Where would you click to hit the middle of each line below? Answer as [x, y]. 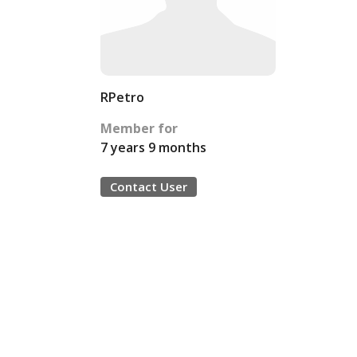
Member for [139, 128]
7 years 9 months [153, 147]
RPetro [122, 97]
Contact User [149, 186]
